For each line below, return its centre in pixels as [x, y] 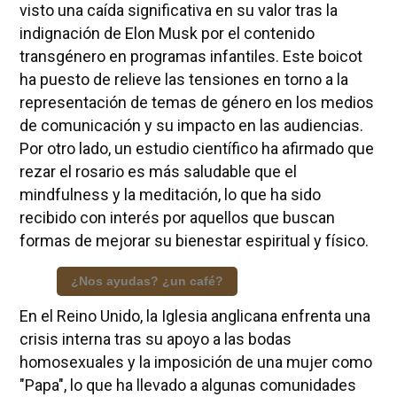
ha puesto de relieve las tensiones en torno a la [183, 80]
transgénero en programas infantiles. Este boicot [191, 57]
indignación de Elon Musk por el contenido [167, 34]
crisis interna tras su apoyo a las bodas [155, 339]
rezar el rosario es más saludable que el [158, 172]
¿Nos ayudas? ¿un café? [147, 281]
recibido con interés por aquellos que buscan [177, 218]
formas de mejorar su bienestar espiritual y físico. [194, 241]
